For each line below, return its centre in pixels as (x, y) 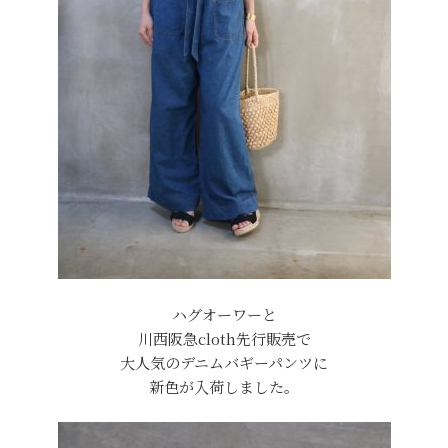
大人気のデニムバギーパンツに (224, 363)
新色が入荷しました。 (224, 387)
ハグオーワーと (224, 315)
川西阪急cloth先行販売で (224, 339)
